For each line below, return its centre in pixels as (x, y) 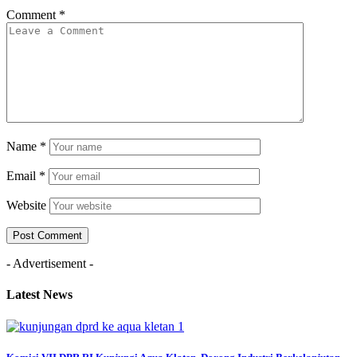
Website (26, 206)
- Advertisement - (50, 264)
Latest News (39, 295)
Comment (33, 15)
